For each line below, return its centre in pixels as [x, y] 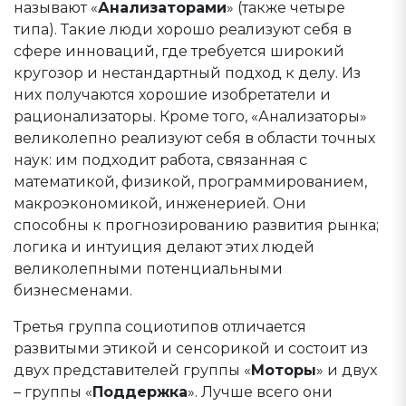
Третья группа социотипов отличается [160, 327]
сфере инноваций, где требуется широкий [179, 51]
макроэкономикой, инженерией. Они [160, 203]
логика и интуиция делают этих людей [164, 247]
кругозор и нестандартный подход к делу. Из [187, 73]
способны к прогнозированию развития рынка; [196, 225]
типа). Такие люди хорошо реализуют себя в [183, 29]
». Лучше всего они [260, 392]
